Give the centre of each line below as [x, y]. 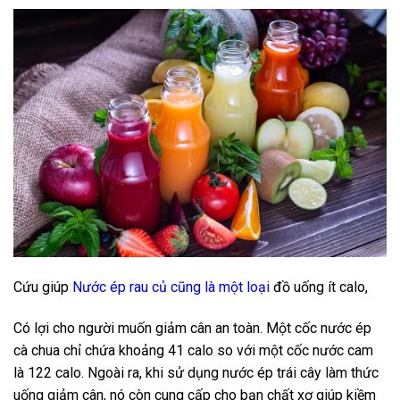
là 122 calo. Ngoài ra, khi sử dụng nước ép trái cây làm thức [196, 372]
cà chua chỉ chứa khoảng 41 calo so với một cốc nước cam [193, 350]
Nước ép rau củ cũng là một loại [171, 287]
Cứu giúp [43, 287]
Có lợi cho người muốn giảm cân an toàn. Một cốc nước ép [192, 328]
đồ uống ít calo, [319, 287]
